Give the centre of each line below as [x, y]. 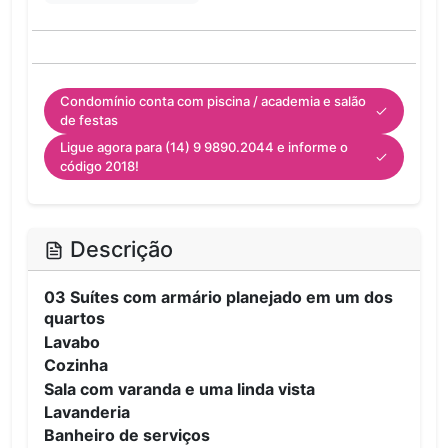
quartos [74, 318]
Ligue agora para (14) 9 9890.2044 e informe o [204, 147]
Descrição [118, 249]
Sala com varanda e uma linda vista [179, 388]
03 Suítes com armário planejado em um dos [218, 297]
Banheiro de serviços [127, 435]
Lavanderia [89, 411]
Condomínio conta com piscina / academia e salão [213, 101]
